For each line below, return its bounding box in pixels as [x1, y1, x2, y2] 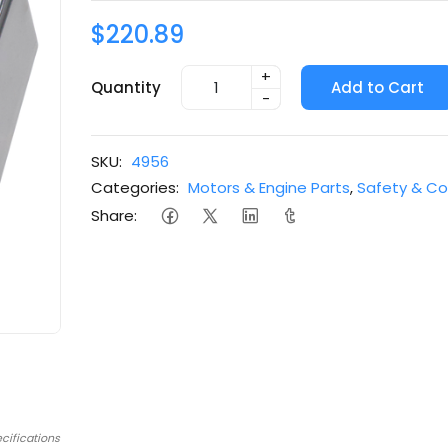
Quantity [91, 76, 162, 98]
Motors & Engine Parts [188, 177, 351, 198]
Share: [91, 204, 138, 226]
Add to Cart [331, 76, 425, 98]
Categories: [91, 177, 180, 198]
